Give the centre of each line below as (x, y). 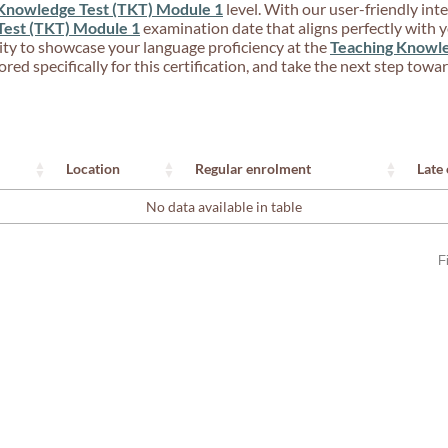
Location (93, 169)
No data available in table (224, 206)
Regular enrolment (253, 169)
